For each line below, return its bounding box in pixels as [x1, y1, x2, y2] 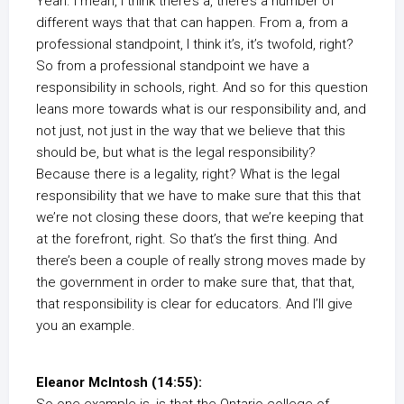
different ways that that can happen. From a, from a [36, 14, 348, 31]
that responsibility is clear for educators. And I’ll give [36, 296, 353, 312]
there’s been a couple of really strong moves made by [36, 252, 365, 269]
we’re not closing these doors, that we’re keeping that [36, 209, 363, 225]
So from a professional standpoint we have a [36, 58, 309, 74]
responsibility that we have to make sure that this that [36, 188, 361, 204]
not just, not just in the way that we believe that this [36, 123, 345, 139]
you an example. [36, 317, 135, 334]
